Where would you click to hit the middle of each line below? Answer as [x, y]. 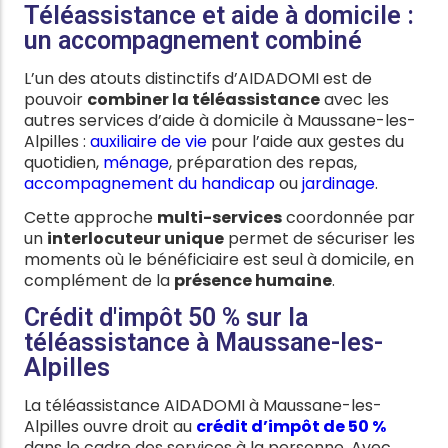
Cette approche [90, 218]
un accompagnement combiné [193, 40]
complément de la [99, 281]
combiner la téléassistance [203, 99]
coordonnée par [348, 218]
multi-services [219, 218]
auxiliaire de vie [148, 141]
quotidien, [63, 162]
